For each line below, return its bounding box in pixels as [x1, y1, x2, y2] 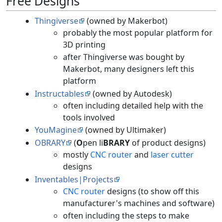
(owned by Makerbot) [84, 15, 167, 26]
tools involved [63, 111, 115, 123]
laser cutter [151, 149, 194, 161]
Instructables [34, 88, 84, 99]
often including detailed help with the [63, 100, 204, 111]
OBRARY [34, 137, 65, 149]
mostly [63, 149, 91, 161]
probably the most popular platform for [63, 27, 213, 38]
